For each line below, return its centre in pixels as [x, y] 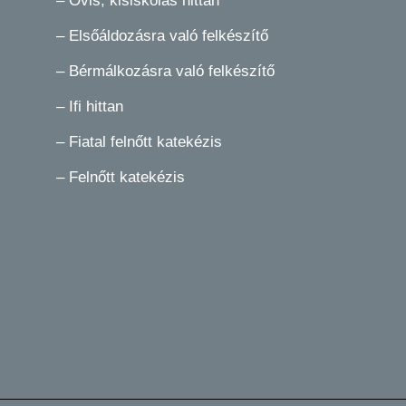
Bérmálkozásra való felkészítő [172, 72]
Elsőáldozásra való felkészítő [169, 36]
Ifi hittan [94, 107]
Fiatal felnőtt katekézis [146, 142]
